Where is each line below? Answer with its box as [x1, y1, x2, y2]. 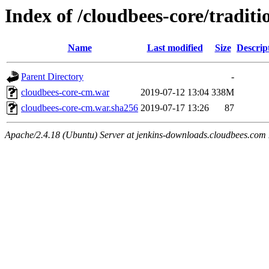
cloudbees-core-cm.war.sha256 [21, 103, 138, 113]
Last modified [147, 43, 203, 53]
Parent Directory [21, 71, 83, 82]
